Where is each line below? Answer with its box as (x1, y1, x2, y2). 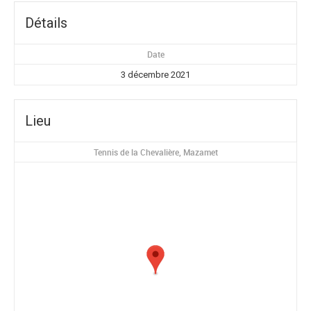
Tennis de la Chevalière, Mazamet (93, 146, 218, 158)
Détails (25, 14, 67, 31)
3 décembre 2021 (121, 69, 190, 80)
